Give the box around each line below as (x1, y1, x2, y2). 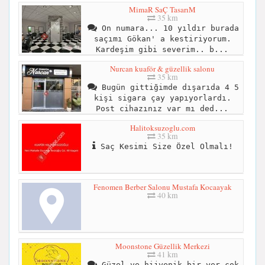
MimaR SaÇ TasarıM (129, 4, 196, 15)
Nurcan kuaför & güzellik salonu (110, 63, 215, 74)
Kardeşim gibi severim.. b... (95, 44, 228, 54)
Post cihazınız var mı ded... (95, 104, 228, 113)
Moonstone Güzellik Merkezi (115, 240, 210, 251)
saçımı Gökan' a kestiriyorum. (93, 34, 231, 43)
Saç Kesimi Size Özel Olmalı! (95, 141, 233, 151)
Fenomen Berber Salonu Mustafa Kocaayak (93, 181, 232, 192)
